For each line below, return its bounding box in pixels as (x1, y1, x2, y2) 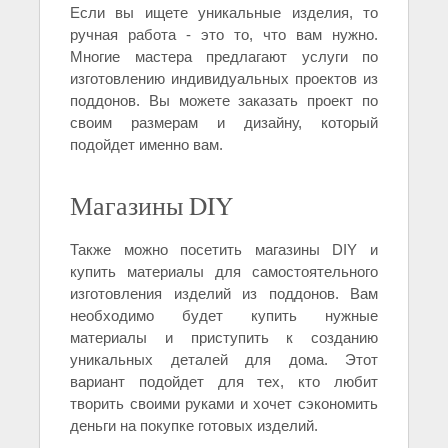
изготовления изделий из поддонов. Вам (70, 285, 378, 303)
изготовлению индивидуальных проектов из (70, 70, 378, 88)
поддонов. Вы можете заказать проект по (70, 92, 378, 110)
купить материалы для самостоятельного (70, 263, 378, 281)
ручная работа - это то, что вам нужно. (70, 26, 378, 44)
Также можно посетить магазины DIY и (70, 241, 378, 259)
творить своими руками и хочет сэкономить (70, 395, 378, 413)
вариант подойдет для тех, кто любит (70, 373, 378, 391)
